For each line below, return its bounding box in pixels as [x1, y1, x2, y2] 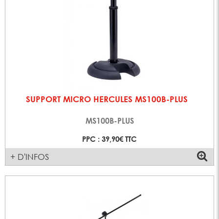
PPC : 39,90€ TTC [82, 134, 137, 143]
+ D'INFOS [10, 151, 49, 162]
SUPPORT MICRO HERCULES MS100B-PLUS [25, 94, 188, 104]
